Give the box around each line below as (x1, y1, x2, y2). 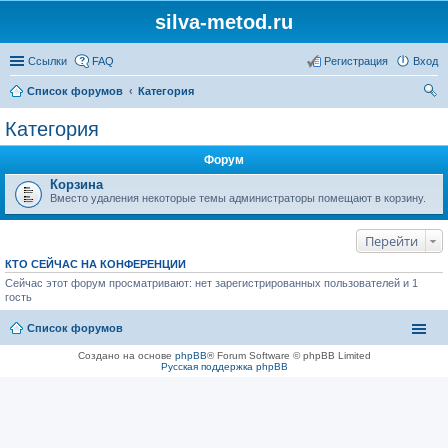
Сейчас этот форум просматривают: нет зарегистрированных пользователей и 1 (5, 277, 418, 289)
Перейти (365, 232, 418, 250)
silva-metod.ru (155, 11, 293, 33)
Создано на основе (77, 349, 175, 361)
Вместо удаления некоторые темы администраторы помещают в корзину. (50, 192, 426, 204)
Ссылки (28, 55, 67, 67)
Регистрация (324, 55, 388, 67)
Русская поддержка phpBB (160, 360, 288, 372)
